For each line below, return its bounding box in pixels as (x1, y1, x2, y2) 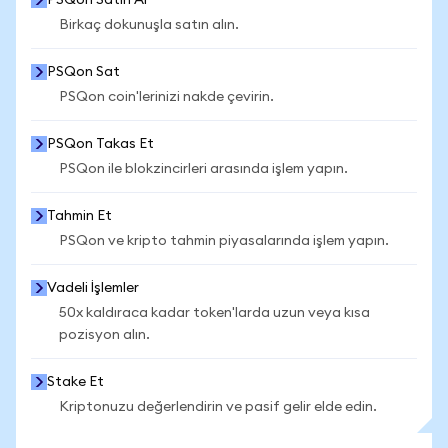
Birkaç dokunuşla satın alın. (59, 18, 239, 32)
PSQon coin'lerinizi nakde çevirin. (59, 90, 274, 104)
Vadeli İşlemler (47, 281, 139, 295)
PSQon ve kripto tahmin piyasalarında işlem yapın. (59, 234, 389, 248)
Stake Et (47, 375, 104, 389)
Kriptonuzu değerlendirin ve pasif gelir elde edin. (59, 400, 377, 414)
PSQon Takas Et (47, 137, 154, 151)
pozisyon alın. (59, 328, 150, 342)
